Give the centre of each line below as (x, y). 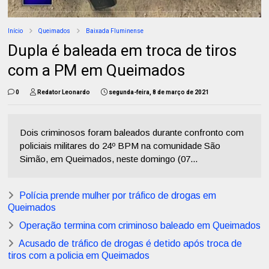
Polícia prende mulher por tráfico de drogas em (118, 196)
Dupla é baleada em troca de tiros (122, 51)
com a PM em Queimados (97, 71)
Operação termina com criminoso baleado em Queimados (140, 226)
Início (16, 31)
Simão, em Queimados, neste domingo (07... (109, 159)
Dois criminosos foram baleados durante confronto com (132, 133)
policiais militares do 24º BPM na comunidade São (120, 146)
